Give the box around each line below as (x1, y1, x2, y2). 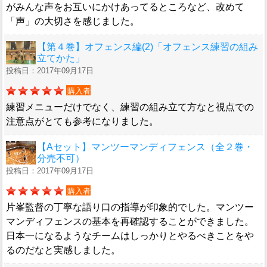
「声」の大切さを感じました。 (6, 16, 139, 27)
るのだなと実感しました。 (6, 245, 120, 256)
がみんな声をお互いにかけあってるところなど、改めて (6, 2, 244, 13)
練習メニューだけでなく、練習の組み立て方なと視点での (6, 102, 254, 113)
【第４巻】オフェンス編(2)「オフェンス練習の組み (37, 42, 258, 52)
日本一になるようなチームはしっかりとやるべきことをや (6, 231, 254, 241)
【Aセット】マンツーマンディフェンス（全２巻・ (37, 142, 253, 153)
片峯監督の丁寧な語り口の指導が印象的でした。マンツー (6, 202, 254, 213)
